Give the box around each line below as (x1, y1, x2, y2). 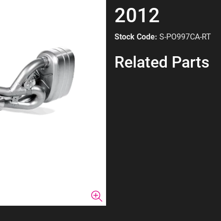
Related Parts (114, 53, 210, 72)
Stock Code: (114, 32, 157, 41)
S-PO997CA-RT (159, 32, 211, 41)
